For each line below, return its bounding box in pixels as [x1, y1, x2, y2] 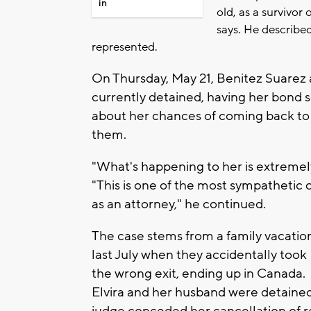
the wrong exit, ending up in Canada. [92, 265, 305, 283]
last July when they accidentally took [92, 246, 307, 264]
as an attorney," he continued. [92, 196, 266, 213]
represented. [92, 40, 158, 56]
